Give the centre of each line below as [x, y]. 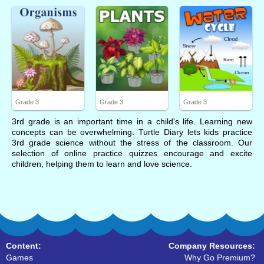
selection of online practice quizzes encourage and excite [132, 153]
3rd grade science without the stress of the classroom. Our [132, 143]
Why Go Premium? [220, 258]
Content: [24, 246]
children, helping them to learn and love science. [102, 164]
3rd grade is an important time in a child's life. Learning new [132, 121]
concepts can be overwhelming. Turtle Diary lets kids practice [132, 132]
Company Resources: [212, 246]
